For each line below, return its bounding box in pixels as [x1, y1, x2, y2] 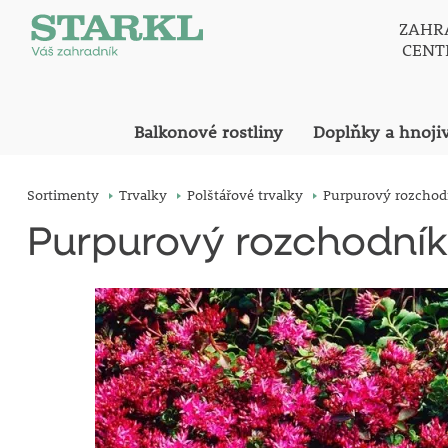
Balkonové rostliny [133, 121, 283, 143]
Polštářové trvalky [186, 186, 303, 204]
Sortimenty [26, 186, 99, 204]
